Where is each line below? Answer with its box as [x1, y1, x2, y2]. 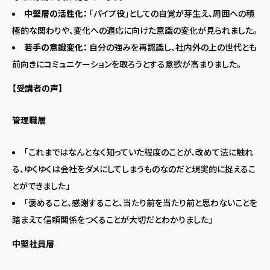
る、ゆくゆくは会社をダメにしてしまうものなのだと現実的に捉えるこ [12, 162, 256, 175]
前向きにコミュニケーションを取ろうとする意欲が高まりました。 [12, 57, 241, 70]
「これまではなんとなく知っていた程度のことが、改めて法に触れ [24, 145, 253, 158]
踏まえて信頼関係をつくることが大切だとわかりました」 [12, 213, 213, 225]
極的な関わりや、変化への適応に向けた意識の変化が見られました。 [12, 24, 257, 36]
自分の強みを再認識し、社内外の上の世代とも [87, 40, 257, 53]
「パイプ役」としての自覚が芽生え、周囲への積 [87, 7, 254, 19]
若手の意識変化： [24, 40, 87, 53]
